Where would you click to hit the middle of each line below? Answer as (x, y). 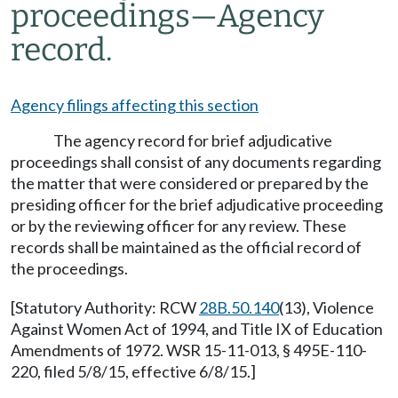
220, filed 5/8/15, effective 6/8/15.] (133, 371)
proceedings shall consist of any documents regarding (196, 162)
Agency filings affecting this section (135, 105)
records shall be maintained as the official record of (186, 247)
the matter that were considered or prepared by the (190, 183)
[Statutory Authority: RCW (105, 307)
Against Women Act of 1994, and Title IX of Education (197, 329)
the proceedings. (69, 268)
